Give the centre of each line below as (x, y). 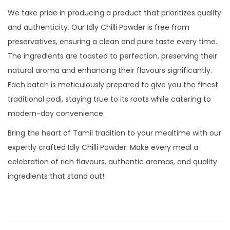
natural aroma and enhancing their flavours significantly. (110, 70)
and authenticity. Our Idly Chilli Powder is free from (99, 27)
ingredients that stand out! (56, 176)
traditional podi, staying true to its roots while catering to (109, 99)
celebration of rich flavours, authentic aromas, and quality (112, 161)
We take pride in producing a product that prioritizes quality (114, 13)
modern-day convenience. (56, 113)
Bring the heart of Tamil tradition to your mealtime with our (114, 133)
